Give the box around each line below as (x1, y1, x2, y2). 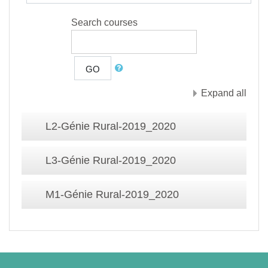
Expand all (201, 87, 246, 98)
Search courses (71, 17, 138, 28)
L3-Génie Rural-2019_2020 (45, 154, 176, 166)
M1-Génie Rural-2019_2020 (45, 188, 179, 200)
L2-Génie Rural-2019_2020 (45, 120, 176, 132)
